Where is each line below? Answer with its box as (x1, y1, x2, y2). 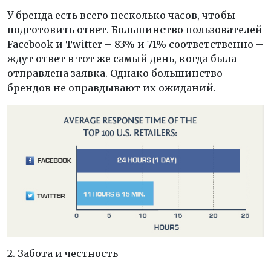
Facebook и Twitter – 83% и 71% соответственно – (7, 38, 263, 50)
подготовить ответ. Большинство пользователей (7, 23, 263, 36)
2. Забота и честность (7, 247, 118, 260)
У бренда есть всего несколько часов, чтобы (7, 8, 235, 21)
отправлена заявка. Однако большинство (7, 67, 223, 79)
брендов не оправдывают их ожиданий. (7, 81, 216, 94)
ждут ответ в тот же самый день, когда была (7, 52, 237, 65)
